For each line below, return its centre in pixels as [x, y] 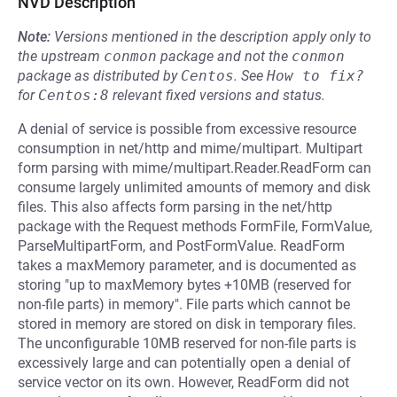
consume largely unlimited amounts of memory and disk [194, 187]
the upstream [61, 56]
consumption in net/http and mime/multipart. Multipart [190, 148]
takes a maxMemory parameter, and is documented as [187, 265]
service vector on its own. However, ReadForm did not [183, 382]
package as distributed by [99, 76]
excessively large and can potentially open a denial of [184, 363]
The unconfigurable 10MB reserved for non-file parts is [187, 343]
